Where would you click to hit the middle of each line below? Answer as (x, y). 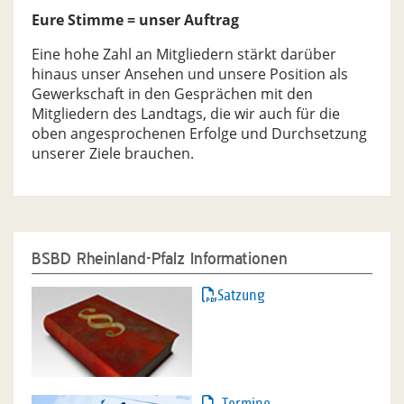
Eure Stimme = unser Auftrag (135, 20)
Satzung (241, 296)
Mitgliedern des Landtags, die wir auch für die (186, 114)
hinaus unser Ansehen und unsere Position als (190, 74)
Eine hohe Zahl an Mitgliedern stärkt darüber (184, 55)
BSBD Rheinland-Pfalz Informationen (160, 259)
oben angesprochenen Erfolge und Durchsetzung (199, 134)
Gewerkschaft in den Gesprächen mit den (172, 94)
